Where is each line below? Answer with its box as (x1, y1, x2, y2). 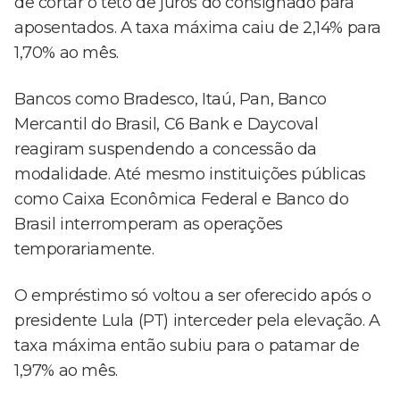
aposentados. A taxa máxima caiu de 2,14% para (14, 18, 382, 38)
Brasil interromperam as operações (14, 214, 283, 235)
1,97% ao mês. (14, 361, 118, 381)
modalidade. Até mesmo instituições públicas (14, 164, 366, 185)
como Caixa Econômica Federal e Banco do (14, 189, 349, 210)
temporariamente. (14, 239, 154, 260)
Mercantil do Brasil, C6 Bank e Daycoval (14, 114, 319, 135)
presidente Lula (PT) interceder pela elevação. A (14, 311, 380, 331)
